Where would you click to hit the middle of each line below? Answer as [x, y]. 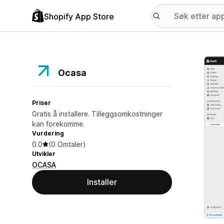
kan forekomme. [58, 124]
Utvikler [44, 154]
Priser [41, 103]
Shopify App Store [79, 16]
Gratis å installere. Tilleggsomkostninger [97, 114]
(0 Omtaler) [67, 144]
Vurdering [48, 133]
